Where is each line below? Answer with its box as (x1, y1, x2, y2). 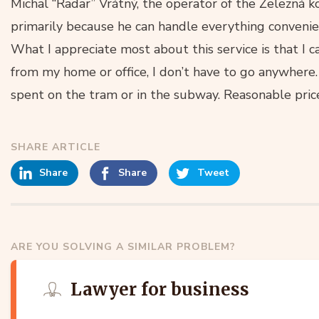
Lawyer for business (70, 278, 249, 300)
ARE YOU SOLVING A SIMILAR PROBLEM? (11, 239, 236, 253)
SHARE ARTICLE (11, 140, 100, 154)
